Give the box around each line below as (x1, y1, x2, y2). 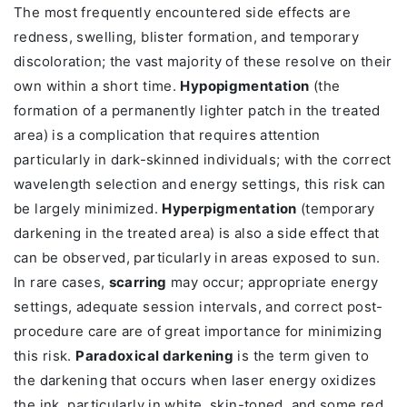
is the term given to (233, 347, 369, 365)
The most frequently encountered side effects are (14, 4, 351, 22)
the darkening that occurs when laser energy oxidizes (14, 372, 377, 390)
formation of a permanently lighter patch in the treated (14, 102, 381, 120)
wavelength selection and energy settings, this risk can (14, 175, 386, 194)
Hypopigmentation (180, 77, 310, 95)
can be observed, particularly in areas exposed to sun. (14, 249, 381, 267)
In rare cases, (14, 273, 109, 292)
